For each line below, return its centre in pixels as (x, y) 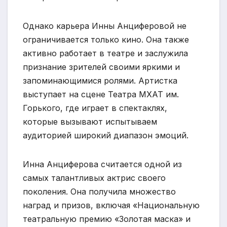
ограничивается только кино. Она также (106, 39)
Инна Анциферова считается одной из (102, 164)
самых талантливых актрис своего (94, 178)
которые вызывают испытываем (90, 121)
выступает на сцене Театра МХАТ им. (101, 94)
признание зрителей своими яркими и (101, 67)
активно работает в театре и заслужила (105, 53)
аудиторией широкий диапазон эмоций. (106, 135)
